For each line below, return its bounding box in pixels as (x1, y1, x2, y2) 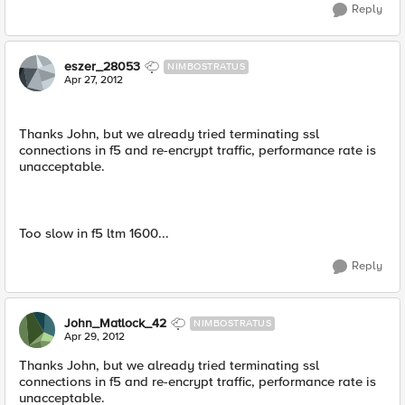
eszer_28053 (64, 59, 140, 74)
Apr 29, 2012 (64, 330, 125, 344)
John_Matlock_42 (64, 316, 166, 331)
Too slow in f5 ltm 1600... (19, 225, 169, 241)
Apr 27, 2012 (64, 73, 123, 87)
